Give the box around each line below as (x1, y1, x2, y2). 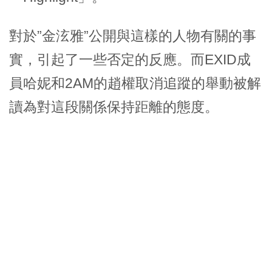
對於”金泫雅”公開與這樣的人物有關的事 (9, 28, 256, 44)
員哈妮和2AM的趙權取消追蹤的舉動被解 (9, 75, 261, 92)
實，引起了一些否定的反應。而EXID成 (9, 52, 251, 68)
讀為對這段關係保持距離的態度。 (9, 99, 219, 115)
